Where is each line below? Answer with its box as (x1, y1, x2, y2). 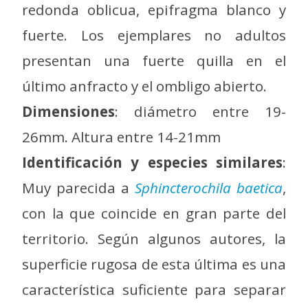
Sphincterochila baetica (135, 178, 283, 198)
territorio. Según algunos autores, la (22, 229, 286, 249)
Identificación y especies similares (22, 153, 283, 173)
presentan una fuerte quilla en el (22, 51, 286, 71)
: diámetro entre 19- (115, 102, 286, 122)
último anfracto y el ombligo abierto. (22, 76, 267, 96)
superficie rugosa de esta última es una (22, 254, 286, 274)
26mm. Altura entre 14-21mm (22, 127, 221, 147)
